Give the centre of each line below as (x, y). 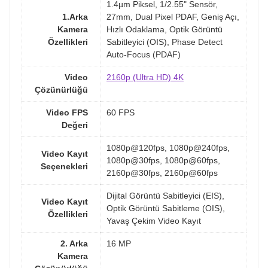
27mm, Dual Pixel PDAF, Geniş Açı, (173, 17)
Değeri (75, 125)
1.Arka (75, 17)
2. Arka (74, 244)
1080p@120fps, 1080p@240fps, (168, 148)
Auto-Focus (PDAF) (144, 55)
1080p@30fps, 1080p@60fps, (163, 161)
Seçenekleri (64, 167)
